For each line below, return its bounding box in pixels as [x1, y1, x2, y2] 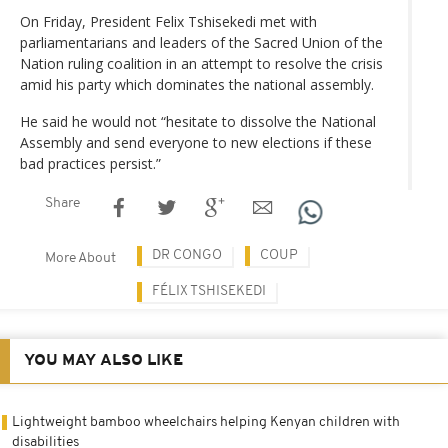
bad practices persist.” [20, 153, 161, 173]
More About [45, 250, 116, 266]
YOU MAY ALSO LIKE [24, 352, 183, 369]
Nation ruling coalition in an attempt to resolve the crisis [20, 53, 383, 73]
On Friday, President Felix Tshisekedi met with [20, 11, 317, 31]
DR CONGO [152, 247, 222, 263]
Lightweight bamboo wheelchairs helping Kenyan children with [12, 414, 400, 430]
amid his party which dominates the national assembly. [20, 74, 374, 94]
